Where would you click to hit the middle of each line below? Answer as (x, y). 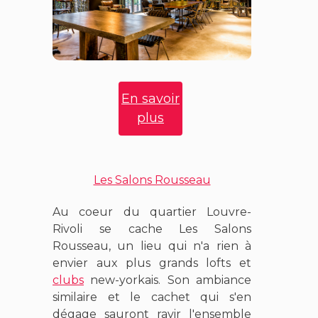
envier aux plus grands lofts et (152, 263)
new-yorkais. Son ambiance (168, 280)
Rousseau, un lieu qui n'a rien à (152, 246)
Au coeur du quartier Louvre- (152, 212)
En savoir (150, 98)
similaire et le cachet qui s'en (152, 297)
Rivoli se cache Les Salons (152, 229)
